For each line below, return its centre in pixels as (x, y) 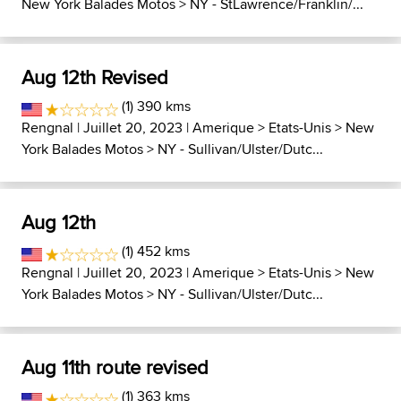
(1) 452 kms (154, 251)
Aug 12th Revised (95, 77)
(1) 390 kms (155, 106)
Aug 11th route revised (115, 367)
